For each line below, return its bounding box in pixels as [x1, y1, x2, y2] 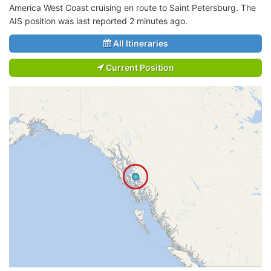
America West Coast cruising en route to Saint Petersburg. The [9, 2, 256, 13]
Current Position [103, 62, 174, 73]
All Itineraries [111, 38, 168, 48]
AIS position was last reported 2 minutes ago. [9, 15, 188, 26]
